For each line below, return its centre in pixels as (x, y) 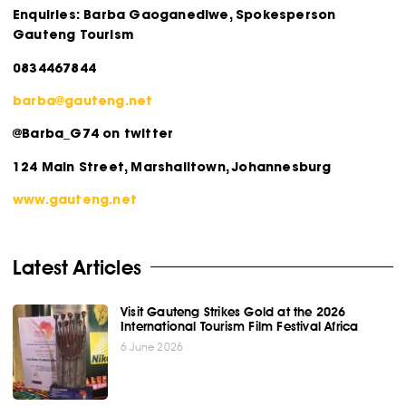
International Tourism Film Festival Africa (240, 326)
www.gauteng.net (75, 200)
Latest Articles (77, 267)
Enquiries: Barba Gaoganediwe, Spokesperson (174, 15)
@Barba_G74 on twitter (93, 134)
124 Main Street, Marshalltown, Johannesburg (172, 166)
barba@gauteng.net (83, 101)
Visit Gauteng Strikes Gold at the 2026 (233, 311)
